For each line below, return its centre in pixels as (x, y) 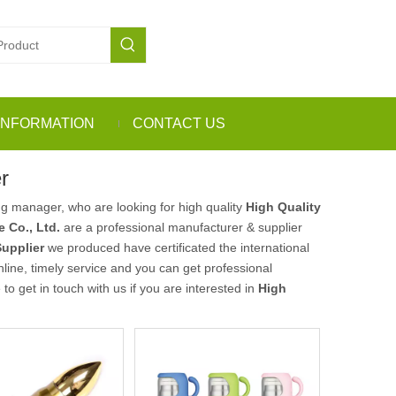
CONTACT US (179, 123)
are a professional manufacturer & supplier (181, 227)
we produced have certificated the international (177, 247)
